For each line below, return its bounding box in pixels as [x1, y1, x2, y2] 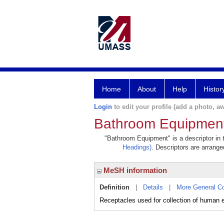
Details [143, 183, 163, 191]
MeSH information [101, 166, 167, 174]
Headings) [122, 143, 151, 151]
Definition [99, 183, 129, 191]
